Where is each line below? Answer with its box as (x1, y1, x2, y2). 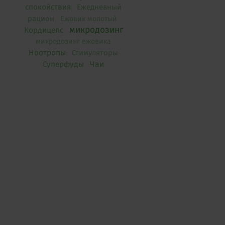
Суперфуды (43, 60, 84, 69)
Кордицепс (24, 26, 63, 35)
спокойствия (25, 3, 71, 12)
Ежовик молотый (60, 15, 117, 24)
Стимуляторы (72, 48, 118, 58)
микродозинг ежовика (36, 37, 111, 46)
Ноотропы (29, 48, 66, 58)
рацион (28, 14, 54, 24)
